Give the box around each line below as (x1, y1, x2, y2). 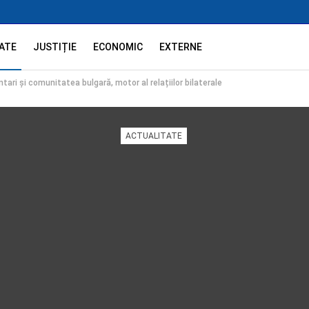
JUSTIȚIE (33, 41, 77, 52)
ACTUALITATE (125, 131, 182, 141)
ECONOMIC (93, 41, 143, 52)
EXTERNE (159, 41, 203, 52)
